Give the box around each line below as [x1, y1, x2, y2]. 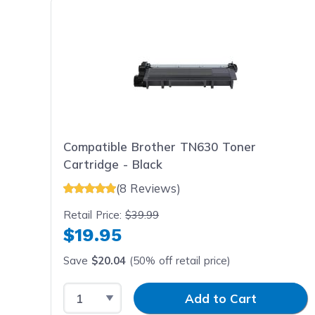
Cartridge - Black [63, 157, 163, 172]
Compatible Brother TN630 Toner [63, 139, 257, 154]
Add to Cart [184, 290, 257, 306]
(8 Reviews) [116, 180, 181, 195]
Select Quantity [63, 283, 155, 298]
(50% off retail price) [126, 253, 231, 267]
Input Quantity [121, 283, 206, 298]
